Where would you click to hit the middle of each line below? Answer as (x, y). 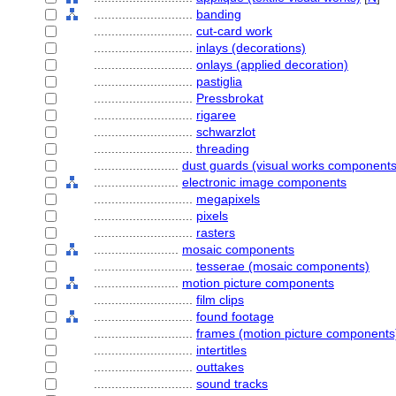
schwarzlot (226, 132)
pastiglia (219, 81)
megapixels (228, 199)
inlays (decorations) (251, 48)
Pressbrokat (230, 98)
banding (219, 14)
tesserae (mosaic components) (283, 266)
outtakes (220, 367)
